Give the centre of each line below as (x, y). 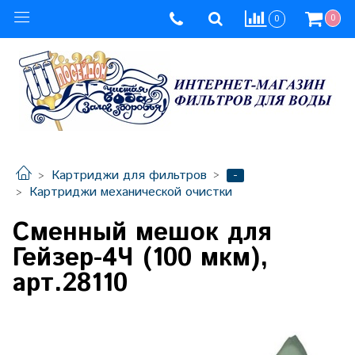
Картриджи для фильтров (129, 176)
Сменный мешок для (142, 233)
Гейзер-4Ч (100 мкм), (141, 258)
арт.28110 (70, 283)
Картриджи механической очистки (131, 193)
